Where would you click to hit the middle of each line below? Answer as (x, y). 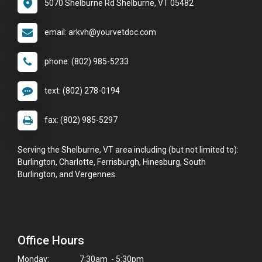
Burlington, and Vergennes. (67, 175)
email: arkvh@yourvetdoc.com (100, 32)
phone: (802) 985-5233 (87, 62)
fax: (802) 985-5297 (81, 120)
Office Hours (51, 241)
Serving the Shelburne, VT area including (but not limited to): (128, 150)
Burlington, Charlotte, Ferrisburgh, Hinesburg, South (112, 162)
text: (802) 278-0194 (82, 91)
